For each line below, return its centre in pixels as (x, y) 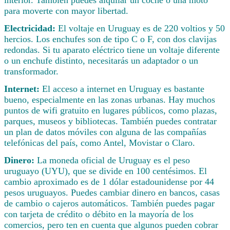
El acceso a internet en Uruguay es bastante (123, 89)
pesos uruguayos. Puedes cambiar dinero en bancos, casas (112, 192)
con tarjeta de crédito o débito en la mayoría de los (99, 214)
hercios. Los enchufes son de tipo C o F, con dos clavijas (110, 39)
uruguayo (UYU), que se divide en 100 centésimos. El (106, 171)
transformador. (31, 72)
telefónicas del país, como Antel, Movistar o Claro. (100, 143)
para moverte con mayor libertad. (66, 11)
